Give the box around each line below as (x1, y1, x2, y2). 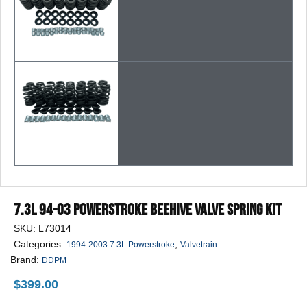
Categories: (14, 238, 66, 249)
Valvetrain (180, 239, 217, 249)
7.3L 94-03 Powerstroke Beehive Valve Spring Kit (14, 199, 282, 220)
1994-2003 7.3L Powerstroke (66, 239, 175, 249)
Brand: (10, 254, 42, 265)
